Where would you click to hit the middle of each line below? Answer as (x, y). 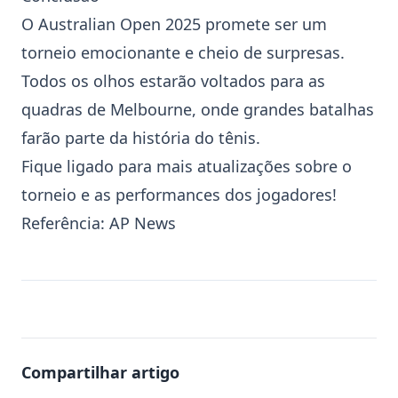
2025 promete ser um (244, 24)
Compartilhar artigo (100, 372)
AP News (143, 223)
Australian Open (99, 24)
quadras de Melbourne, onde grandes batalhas (198, 109)
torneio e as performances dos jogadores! (179, 195)
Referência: (65, 223)
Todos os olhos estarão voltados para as (173, 81)
